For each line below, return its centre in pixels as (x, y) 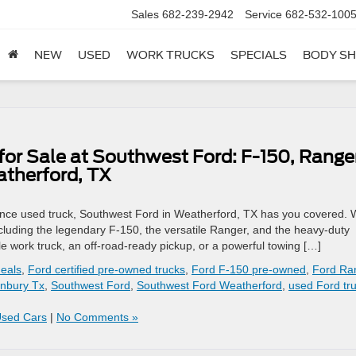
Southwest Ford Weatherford (209, 285)
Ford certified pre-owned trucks (106, 269)
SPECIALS (259, 55)
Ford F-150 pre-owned (249, 269)
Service (263, 15)
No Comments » (97, 317)
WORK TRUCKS (170, 55)
